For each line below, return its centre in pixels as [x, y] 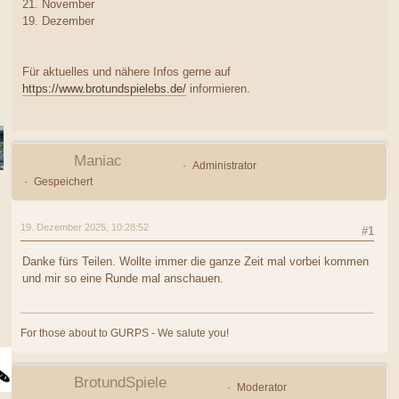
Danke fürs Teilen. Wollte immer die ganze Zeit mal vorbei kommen [195, 262]
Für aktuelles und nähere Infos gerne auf [126, 71]
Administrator [224, 165]
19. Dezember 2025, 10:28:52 [85, 227]
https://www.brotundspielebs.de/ [104, 88]
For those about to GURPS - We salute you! [125, 333]
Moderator [261, 387]
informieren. [218, 88]
